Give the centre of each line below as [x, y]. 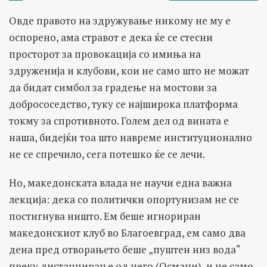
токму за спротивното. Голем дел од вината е [119, 120]
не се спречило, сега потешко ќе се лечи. [107, 154]
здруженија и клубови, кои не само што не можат [129, 70]
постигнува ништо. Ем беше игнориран [105, 216]
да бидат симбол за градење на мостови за [113, 87]
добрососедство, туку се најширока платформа [123, 104]
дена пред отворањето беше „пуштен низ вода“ [125, 249]
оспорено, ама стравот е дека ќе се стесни [111, 37]
